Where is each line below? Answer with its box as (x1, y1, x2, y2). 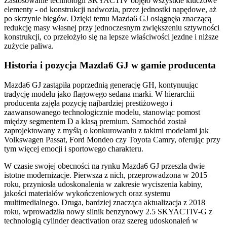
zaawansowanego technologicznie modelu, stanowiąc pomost (4, 108, 200, 117)
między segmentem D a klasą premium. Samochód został (4, 117, 186, 126)
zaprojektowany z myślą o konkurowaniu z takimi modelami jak (4, 126, 209, 135)
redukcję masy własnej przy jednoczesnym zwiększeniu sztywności (4, 23, 219, 32)
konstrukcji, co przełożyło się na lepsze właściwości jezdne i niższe (4, 32, 218, 41)
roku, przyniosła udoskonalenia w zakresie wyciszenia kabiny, (4, 180, 203, 188)
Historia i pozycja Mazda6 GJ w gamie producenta (4, 60, 216, 71)
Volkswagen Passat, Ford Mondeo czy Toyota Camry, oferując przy (4, 135, 220, 144)
